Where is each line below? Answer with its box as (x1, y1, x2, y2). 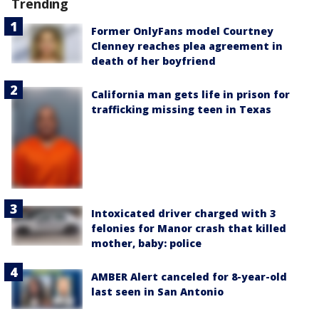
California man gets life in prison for (91, 87, 290, 101)
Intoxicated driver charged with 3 (91, 206, 276, 220)
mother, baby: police (91, 236, 202, 250)
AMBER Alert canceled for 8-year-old (91, 269, 287, 283)
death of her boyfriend (91, 53, 216, 68)
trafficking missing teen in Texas (91, 102, 271, 116)
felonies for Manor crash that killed (91, 221, 286, 235)
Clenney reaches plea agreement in (91, 38, 283, 53)
